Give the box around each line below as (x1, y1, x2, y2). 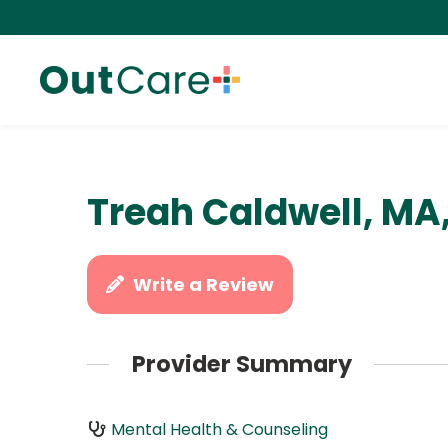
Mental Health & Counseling (110, 417, 328, 441)
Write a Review (133, 272, 275, 297)
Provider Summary (131, 348, 352, 381)
